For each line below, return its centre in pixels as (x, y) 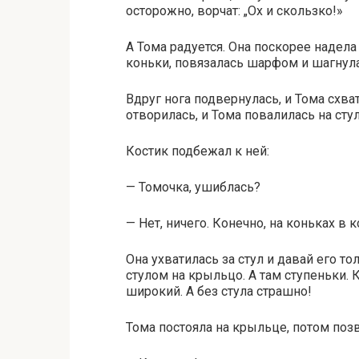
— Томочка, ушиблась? (193, 187)
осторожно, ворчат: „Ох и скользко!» (234, 11)
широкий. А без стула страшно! (219, 291)
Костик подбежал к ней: (198, 151)
